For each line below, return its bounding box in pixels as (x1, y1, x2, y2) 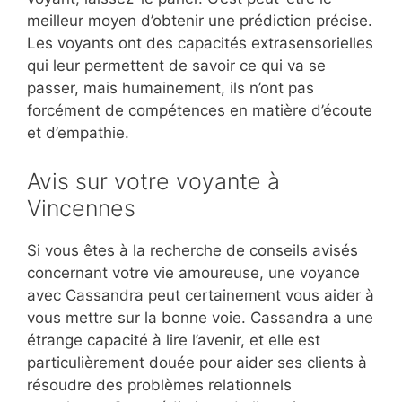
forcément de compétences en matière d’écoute (27, 101, 372, 120)
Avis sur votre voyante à (27, 167, 280, 195)
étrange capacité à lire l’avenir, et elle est (27, 330, 320, 349)
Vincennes (27, 194, 135, 222)
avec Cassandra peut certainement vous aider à (27, 285, 374, 304)
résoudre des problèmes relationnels (27, 375, 292, 394)
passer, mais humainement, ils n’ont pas (27, 79, 314, 98)
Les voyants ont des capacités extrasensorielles (27, 34, 373, 53)
